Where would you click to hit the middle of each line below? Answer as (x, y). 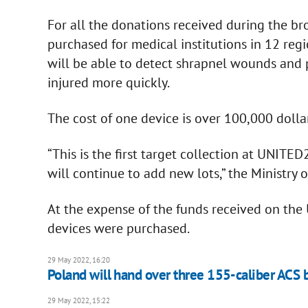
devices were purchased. (118, 228)
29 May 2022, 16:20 (78, 260)
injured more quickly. (108, 82)
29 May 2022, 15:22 (78, 300)
